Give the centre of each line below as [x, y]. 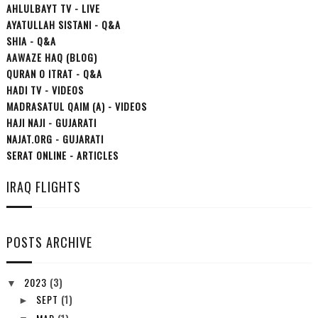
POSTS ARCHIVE [49, 242]
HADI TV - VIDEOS [45, 89]
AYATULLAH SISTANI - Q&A [63, 24]
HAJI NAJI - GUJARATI [51, 122]
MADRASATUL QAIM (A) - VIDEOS [76, 106]
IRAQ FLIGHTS [43, 187]
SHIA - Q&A [31, 40]
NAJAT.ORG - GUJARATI [55, 138]
